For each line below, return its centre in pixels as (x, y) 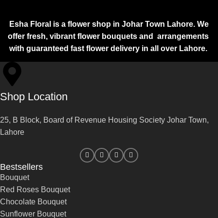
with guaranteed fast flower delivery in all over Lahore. (109, 48)
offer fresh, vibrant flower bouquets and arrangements (109, 36)
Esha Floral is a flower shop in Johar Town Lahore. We (109, 24)
